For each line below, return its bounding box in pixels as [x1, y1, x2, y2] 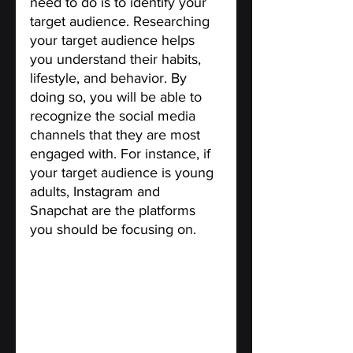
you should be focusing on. [30, 221, 196, 237]
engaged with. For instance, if [30, 145, 214, 162]
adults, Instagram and [30, 183, 164, 199]
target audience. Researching [30, 13, 214, 29]
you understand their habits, [30, 50, 205, 67]
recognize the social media [30, 107, 199, 124]
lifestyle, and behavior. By [30, 69, 191, 86]
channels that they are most [30, 126, 204, 143]
